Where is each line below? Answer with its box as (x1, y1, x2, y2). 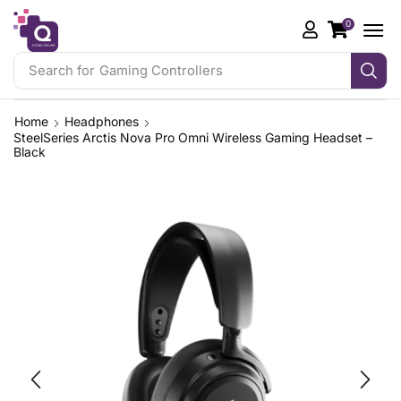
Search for (28, 62, 95, 79)
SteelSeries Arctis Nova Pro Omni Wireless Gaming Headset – (13, 130, 372, 146)
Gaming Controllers (98, 62, 223, 79)
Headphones (64, 114, 139, 130)
